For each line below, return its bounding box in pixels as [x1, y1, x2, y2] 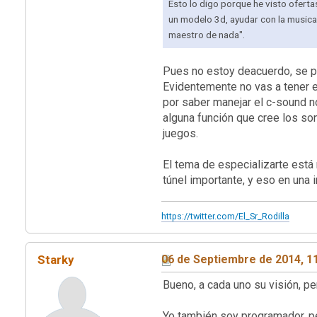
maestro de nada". [168, 29, 245, 41]
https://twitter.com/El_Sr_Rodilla [161, 211, 289, 222]
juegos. [163, 127, 198, 141]
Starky [38, 253, 74, 267]
